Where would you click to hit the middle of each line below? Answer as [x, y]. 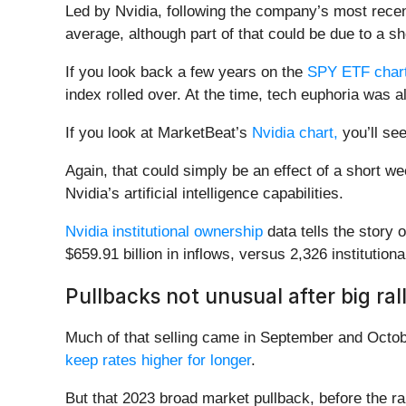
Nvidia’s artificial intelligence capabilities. [204, 194]
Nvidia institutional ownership [164, 232]
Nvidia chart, [295, 133]
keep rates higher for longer [158, 361]
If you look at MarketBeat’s [159, 133]
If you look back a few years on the [186, 72]
